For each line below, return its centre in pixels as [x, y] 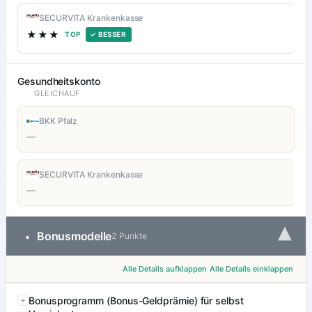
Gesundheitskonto [59, 81]
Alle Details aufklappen [165, 269]
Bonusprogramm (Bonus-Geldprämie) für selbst [136, 301]
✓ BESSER [108, 34]
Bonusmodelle [75, 236]
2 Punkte [129, 236]
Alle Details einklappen [251, 269]
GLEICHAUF [57, 94]
